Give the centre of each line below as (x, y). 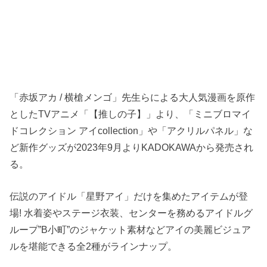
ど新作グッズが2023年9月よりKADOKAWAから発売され (132, 147)
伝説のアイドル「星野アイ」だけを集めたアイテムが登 (129, 196)
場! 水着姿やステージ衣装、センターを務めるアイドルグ (131, 213)
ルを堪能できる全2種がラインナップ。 (94, 246)
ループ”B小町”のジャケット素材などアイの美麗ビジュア (131, 230)
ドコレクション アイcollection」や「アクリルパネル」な (131, 130)
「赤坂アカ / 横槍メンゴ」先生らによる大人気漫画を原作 (133, 97)
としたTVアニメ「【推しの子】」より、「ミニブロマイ (131, 114)
